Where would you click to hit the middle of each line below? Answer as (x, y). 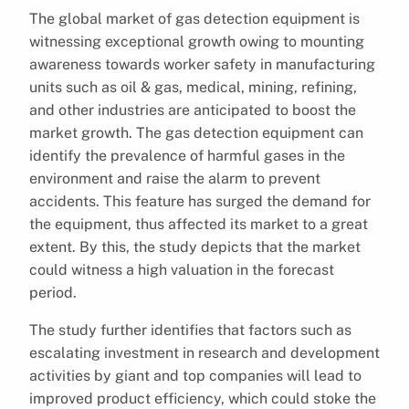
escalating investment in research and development (204, 352)
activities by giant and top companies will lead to (195, 375)
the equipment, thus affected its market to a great (199, 224)
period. (53, 292)
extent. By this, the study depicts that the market (195, 246)
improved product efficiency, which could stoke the (203, 398)
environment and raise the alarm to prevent (175, 178)
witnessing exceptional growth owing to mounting (197, 41)
